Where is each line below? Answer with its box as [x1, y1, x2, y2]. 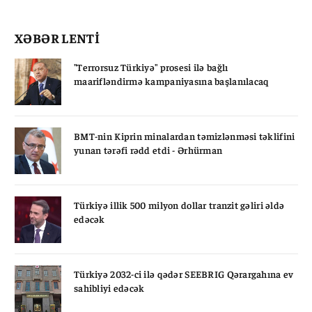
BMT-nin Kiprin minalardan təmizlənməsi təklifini [74, 130, 295, 143]
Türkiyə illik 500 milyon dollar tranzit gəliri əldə [74, 198, 285, 212]
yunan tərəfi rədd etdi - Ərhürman [74, 143, 223, 157]
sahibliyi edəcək [74, 281, 145, 295]
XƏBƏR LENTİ [15, 29, 100, 47]
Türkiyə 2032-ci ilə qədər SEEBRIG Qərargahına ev [74, 267, 294, 281]
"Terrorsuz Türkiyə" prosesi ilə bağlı [74, 61, 228, 74]
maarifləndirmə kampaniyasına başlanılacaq [74, 75, 270, 88]
